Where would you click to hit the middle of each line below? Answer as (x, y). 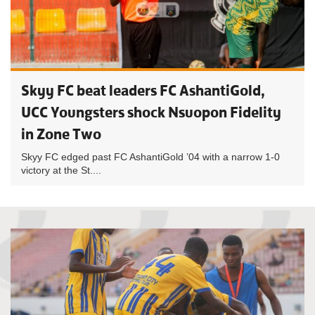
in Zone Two (61, 134)
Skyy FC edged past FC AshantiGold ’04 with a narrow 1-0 (150, 157)
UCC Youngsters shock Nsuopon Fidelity (151, 112)
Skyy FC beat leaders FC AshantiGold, (143, 90)
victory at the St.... (61, 170)
